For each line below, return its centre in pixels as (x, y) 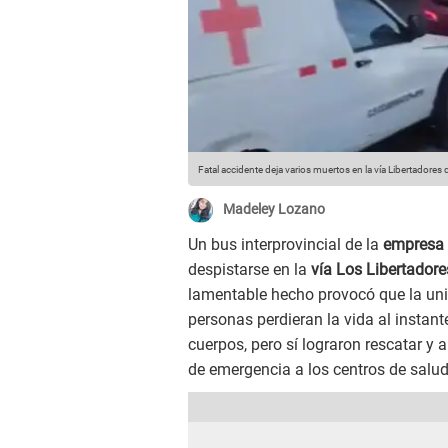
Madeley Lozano (274, 209)
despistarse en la (249, 270)
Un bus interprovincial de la (283, 245)
